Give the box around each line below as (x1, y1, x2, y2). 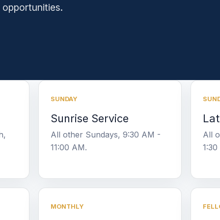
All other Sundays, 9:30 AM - (51, 129, 161, 139)
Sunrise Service (51, 111, 129, 125)
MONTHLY (51, 202, 84, 210)
